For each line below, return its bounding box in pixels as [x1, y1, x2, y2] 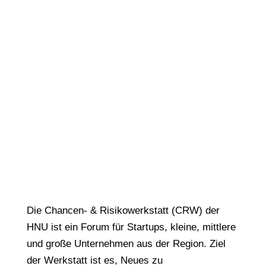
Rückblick [89, 64, 177, 86]
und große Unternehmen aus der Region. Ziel [26, 238, 226, 249]
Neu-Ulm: [90, 23, 176, 46]
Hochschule [80, 3, 186, 26]
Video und [87, 43, 179, 66]
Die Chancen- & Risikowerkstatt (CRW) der [26, 205, 220, 216]
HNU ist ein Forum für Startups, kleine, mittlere [26, 221, 236, 233]
